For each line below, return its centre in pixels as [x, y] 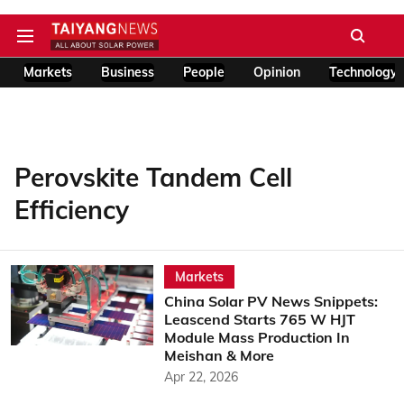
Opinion [277, 72]
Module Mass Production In [257, 337]
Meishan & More [219, 355]
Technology [363, 72]
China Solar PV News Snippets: [271, 301]
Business [128, 72]
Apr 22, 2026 [201, 377]
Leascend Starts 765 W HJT [259, 319]
